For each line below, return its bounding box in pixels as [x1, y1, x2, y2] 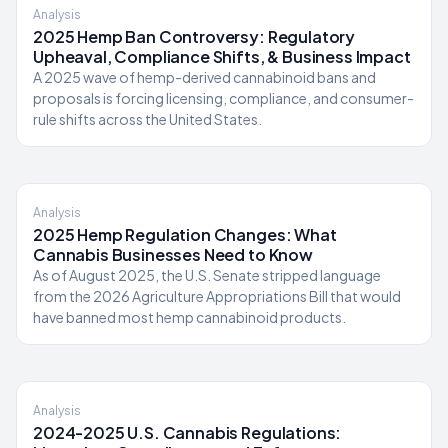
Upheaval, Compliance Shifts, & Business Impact [33, 46, 411, 67]
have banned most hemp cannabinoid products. [33, 308, 346, 326]
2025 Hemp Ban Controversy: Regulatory [33, 26, 356, 47]
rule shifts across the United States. [33, 110, 262, 128]
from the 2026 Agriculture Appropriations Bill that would [33, 287, 401, 305]
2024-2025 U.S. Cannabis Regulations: [33, 422, 342, 443]
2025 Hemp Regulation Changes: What [33, 224, 337, 245]
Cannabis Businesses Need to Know [33, 244, 313, 265]
